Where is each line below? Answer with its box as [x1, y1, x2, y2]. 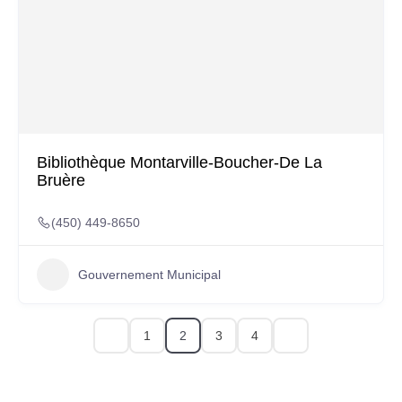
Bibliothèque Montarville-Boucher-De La [37, 153, 322, 171]
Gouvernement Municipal [78, 267, 221, 282]
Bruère [37, 171, 85, 189]
